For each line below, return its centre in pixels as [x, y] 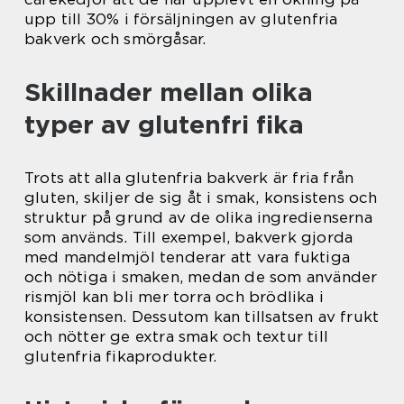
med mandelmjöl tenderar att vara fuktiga [188, 257]
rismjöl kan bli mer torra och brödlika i [174, 296]
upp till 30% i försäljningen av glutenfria [181, 18]
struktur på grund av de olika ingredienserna [198, 217]
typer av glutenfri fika [164, 124]
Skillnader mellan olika [169, 92]
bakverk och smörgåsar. [115, 38]
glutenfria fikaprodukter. [120, 356]
